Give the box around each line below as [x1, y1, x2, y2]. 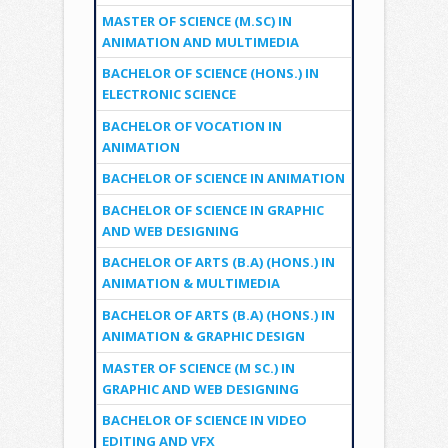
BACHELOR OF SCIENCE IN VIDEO [101, 411, 307, 430]
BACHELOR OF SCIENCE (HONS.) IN [101, 64, 319, 83]
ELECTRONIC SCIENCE [101, 85, 236, 104]
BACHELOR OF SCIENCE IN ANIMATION [101, 169, 345, 188]
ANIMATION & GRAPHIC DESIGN [101, 327, 305, 346]
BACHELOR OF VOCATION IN [101, 116, 282, 135]
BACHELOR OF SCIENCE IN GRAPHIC [101, 200, 324, 219]
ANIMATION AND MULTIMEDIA [101, 32, 299, 51]
